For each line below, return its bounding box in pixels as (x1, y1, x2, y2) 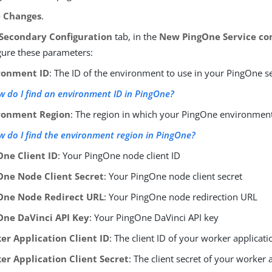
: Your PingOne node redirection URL (104, 191, 258, 203)
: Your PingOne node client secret (104, 170, 243, 183)
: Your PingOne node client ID (58, 149, 181, 162)
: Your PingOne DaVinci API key (89, 211, 219, 224)
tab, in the (112, 30, 160, 43)
